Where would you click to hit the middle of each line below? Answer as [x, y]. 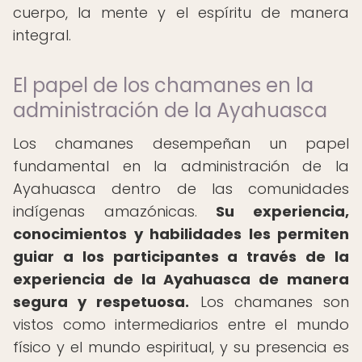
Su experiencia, [283, 211]
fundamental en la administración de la [181, 166]
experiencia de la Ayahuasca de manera [181, 279]
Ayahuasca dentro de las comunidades [181, 189]
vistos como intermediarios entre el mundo [181, 324]
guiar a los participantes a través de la [181, 257]
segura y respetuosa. [101, 302]
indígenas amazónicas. [115, 211]
